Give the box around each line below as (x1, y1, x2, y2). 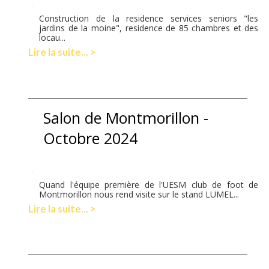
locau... (39, 31, 66, 43)
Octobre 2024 (43, 127, 138, 148)
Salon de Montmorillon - (43, 107, 209, 128)
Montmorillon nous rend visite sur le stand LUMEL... (39, 188, 240, 200)
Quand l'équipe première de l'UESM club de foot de (39, 178, 259, 190)
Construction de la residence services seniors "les (39, 12, 259, 24)
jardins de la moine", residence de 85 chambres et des (39, 22, 259, 34)
